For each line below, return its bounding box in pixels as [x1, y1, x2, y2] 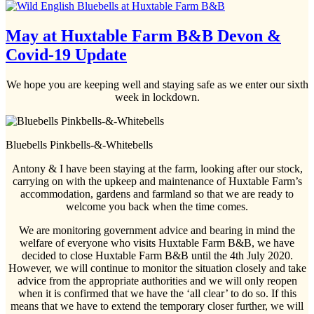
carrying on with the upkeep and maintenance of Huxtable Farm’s [12, 175, 302, 187]
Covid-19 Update [6, 45, 127, 64]
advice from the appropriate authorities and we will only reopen [17, 274, 297, 287]
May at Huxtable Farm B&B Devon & [6, 26, 281, 45]
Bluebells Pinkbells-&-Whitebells [6, 138, 153, 151]
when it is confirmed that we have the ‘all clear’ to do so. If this [18, 287, 296, 299]
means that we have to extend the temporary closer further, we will [11, 299, 303, 312]
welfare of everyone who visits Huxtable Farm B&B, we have [20, 236, 294, 249]
